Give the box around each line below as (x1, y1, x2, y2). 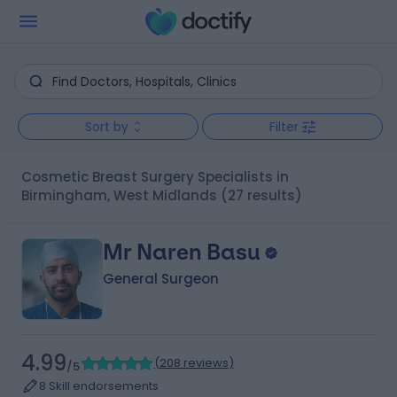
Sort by (84, 118, 128, 136)
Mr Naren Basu (102, 239, 261, 265)
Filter (269, 118, 299, 136)
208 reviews (159, 354, 229, 371)
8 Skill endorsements (38, 378, 159, 394)
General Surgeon (102, 269, 219, 288)
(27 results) (220, 186, 302, 205)
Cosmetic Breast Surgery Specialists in (20, 167, 32, 186)
